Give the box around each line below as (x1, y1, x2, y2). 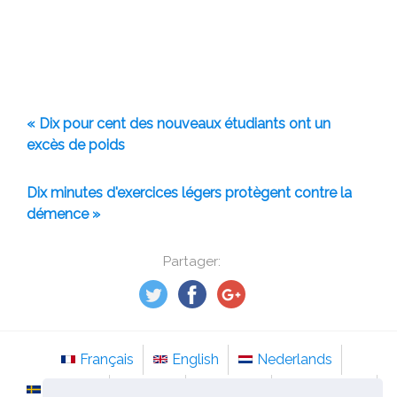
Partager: (163, 253, 221, 269)
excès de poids (27, 136, 125, 153)
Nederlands (257, 351, 332, 368)
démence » (27, 206, 100, 222)
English (172, 351, 219, 368)
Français (80, 351, 134, 368)
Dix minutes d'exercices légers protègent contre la (27, 184, 352, 201)
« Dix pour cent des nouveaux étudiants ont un (27, 115, 331, 132)
